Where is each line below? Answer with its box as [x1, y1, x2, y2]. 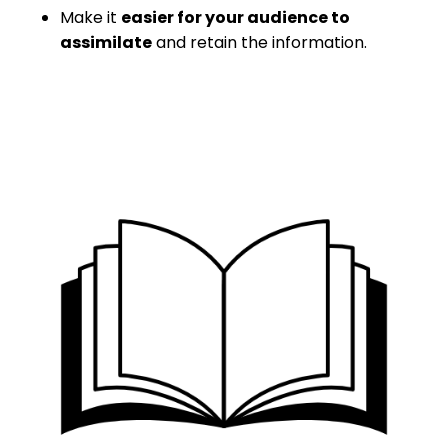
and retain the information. [156, 30, 367, 54]
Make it [60, 5, 117, 29]
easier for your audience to [121, 5, 350, 29]
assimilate [60, 30, 152, 54]
